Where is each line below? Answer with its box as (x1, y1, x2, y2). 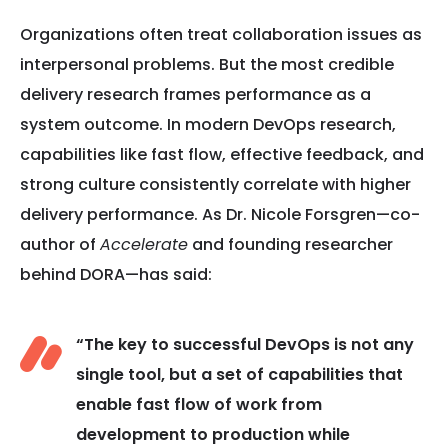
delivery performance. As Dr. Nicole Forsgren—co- (20, 202, 420, 226)
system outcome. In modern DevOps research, (20, 112, 396, 136)
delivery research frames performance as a (20, 82, 371, 106)
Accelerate (100, 232, 188, 256)
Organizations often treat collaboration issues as (20, 22, 422, 46)
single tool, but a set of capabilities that (76, 362, 403, 386)
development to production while (76, 422, 350, 446)
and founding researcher (188, 232, 393, 256)
